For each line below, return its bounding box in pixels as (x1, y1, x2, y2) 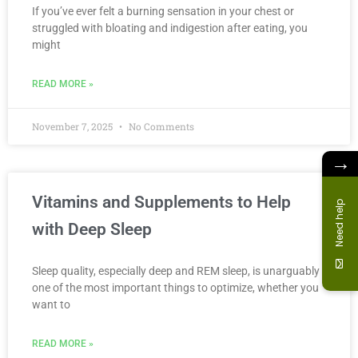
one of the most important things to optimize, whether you (32, 281, 319, 294)
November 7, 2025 (32, 120, 115, 133)
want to (32, 298, 70, 311)
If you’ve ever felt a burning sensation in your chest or (32, 5, 294, 18)
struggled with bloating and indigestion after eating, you (32, 22, 308, 34)
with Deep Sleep (32, 220, 152, 239)
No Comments (126, 120, 194, 133)
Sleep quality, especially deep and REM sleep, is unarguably (32, 265, 320, 277)
